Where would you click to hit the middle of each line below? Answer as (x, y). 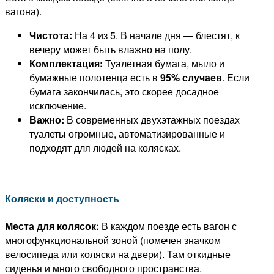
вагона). (23, 12)
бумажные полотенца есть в (95, 78)
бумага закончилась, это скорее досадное (124, 92)
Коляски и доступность (62, 199)
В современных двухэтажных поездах (152, 120)
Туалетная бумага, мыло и (164, 64)
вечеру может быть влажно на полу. (111, 50)
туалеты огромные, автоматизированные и (127, 134)
